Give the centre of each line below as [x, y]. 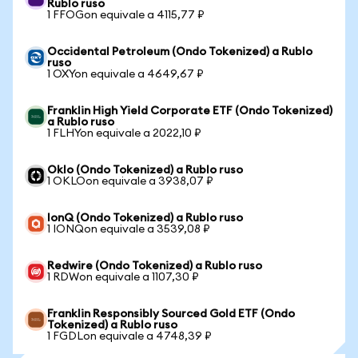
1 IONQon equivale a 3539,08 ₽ [129, 229]
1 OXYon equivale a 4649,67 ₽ [125, 74]
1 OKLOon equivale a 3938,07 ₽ [130, 181]
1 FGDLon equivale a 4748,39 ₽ [129, 336]
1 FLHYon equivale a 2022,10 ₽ [124, 133]
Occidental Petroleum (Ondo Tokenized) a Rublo [180, 52]
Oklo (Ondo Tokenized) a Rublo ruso [145, 170]
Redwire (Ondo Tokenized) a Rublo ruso [155, 266]
